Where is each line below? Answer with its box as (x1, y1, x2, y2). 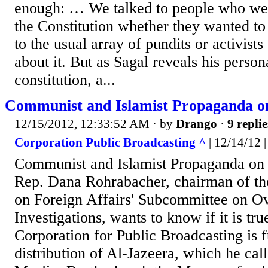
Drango (176, 116, 217, 131)
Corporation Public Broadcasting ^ (14, 135, 206, 150)
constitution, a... (14, 71, 115, 89)
